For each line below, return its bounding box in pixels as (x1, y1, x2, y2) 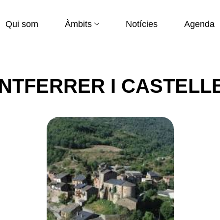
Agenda (184, 19, 215, 29)
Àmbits (64, 19, 92, 29)
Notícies (125, 19, 158, 29)
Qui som (5, 19, 38, 29)
